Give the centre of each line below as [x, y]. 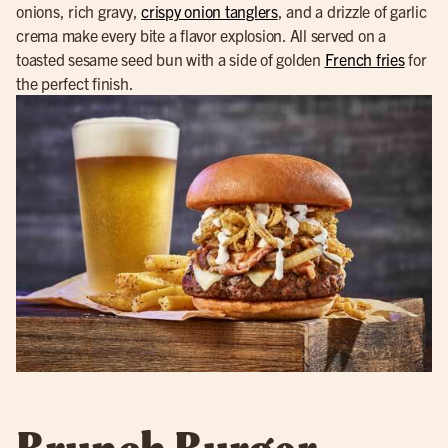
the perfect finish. [75, 82]
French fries [364, 58]
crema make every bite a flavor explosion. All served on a [201, 34]
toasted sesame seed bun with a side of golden [170, 58]
